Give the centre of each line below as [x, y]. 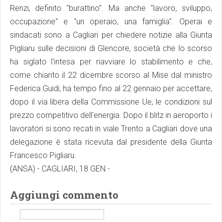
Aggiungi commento [64, 195]
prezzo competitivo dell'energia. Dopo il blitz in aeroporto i [111, 115]
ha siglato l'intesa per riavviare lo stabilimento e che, [111, 62]
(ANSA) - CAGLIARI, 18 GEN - [60, 169]
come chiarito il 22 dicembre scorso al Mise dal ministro [111, 75]
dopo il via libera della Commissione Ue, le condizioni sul [111, 102]
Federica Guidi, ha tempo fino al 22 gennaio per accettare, [111, 88]
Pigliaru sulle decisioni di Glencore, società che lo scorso [111, 48]
